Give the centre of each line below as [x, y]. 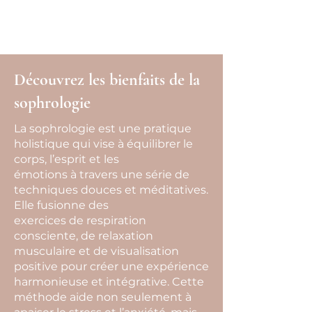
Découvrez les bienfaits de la [107, 80]
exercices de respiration [80, 220]
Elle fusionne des [61, 205]
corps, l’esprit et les [67, 159]
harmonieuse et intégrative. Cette [109, 282]
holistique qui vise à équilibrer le [103, 144]
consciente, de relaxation [84, 236]
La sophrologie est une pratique [103, 128]
